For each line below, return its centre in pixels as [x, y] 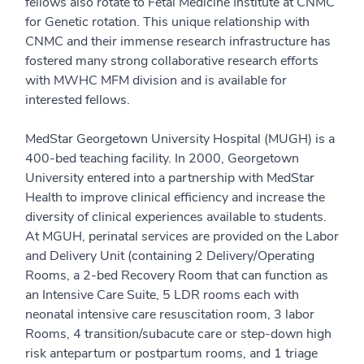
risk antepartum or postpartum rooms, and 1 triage [171, 353]
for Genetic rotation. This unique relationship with [167, 22]
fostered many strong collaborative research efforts [172, 61]
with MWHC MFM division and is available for [156, 80]
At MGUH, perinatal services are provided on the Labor [182, 236]
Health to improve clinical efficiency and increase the [175, 197]
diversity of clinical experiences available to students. [176, 217]
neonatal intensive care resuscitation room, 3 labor [170, 314]
